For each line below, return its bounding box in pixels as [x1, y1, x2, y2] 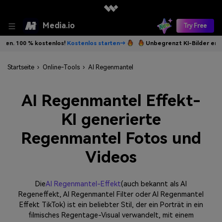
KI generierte [61, 110, 161, 129]
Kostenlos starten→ [20, 40, 79, 47]
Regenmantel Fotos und [21, 128, 201, 148]
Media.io [43, 21, 75, 30]
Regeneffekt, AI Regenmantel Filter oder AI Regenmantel [18, 190, 204, 199]
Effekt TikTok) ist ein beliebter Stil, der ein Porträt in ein [19, 201, 203, 210]
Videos [85, 147, 137, 166]
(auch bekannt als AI [121, 180, 187, 189]
